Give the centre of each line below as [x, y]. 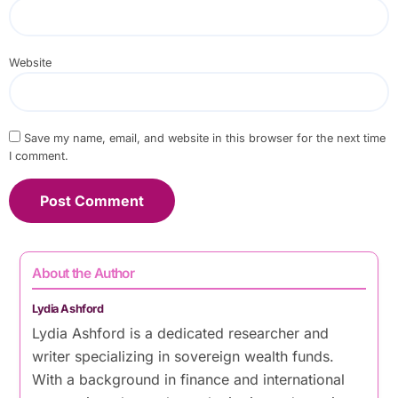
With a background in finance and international [189, 380]
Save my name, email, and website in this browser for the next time [204, 139]
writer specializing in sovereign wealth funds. [183, 357]
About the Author [84, 273]
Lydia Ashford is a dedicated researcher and [181, 334]
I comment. [38, 156]
